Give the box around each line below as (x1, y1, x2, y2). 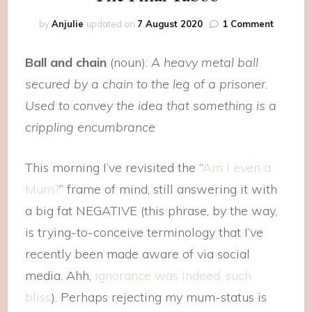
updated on (86, 18, 137, 29)
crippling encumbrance (25, 119, 156, 135)
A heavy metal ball (148, 54, 259, 70)
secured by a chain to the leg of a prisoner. (25, 76, 269, 92)
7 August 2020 (136, 18, 203, 29)
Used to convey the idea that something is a (25, 97, 277, 114)
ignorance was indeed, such (95, 267, 252, 283)
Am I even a (203, 159, 272, 175)
